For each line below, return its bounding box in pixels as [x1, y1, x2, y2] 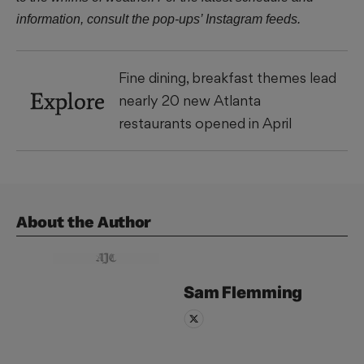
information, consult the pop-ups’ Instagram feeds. [16, 11, 301, 26]
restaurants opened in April [119, 115, 292, 132]
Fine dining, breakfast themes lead [119, 69, 336, 87]
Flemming [222, 282, 303, 302]
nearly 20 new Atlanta [119, 92, 261, 110]
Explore [30, 87, 105, 115]
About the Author [16, 212, 152, 232]
